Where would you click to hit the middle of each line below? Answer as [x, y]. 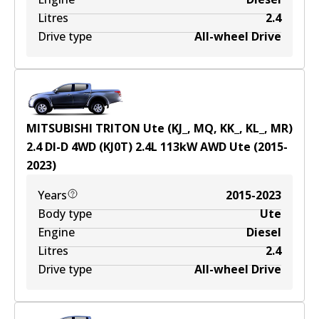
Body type [65, 214]
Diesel [264, 232]
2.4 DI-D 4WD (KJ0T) [79, 147]
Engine [56, 232]
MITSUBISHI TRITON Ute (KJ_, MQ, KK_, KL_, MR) [159, 128]
